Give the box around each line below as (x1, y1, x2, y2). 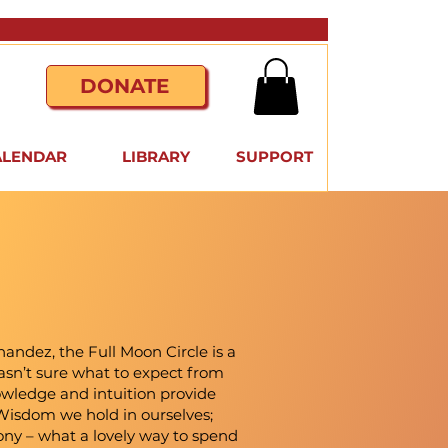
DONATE (80, 74, 169, 98)
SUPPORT (236, 147, 313, 167)
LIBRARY (122, 147, 190, 167)
